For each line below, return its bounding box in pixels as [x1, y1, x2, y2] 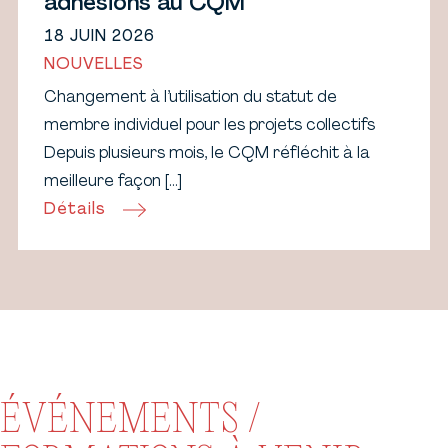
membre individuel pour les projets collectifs [43, 118, 375, 135]
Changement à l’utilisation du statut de [43, 90, 337, 107]
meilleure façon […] [43, 174, 182, 191]
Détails [43, 202, 106, 219]
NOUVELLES [43, 57, 144, 74]
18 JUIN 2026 [43, 29, 155, 46]
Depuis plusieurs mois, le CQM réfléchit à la [43, 146, 370, 163]
